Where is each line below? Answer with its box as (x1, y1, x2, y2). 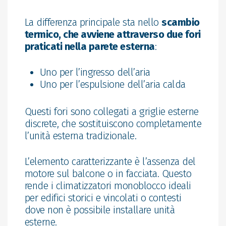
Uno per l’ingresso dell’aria (39, 66, 150, 78)
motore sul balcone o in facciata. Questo (24, 167, 192, 180)
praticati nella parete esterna (24, 40, 155, 52)
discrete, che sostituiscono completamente (24, 117, 202, 130)
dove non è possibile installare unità (24, 203, 175, 216)
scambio (161, 16, 200, 28)
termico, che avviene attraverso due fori (24, 28, 201, 40)
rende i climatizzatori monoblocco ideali (24, 179, 191, 192)
